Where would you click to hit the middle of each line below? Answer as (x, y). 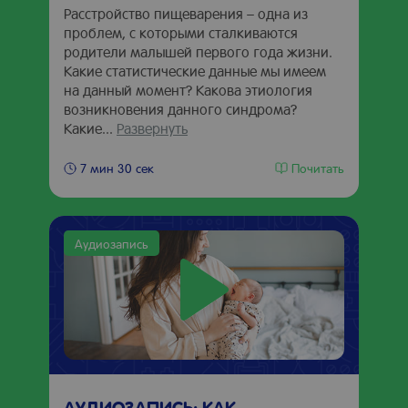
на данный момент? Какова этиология (188, 90)
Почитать (318, 167)
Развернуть (152, 128)
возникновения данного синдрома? (180, 109)
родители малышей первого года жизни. (198, 51)
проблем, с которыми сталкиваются (181, 32)
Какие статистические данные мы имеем (195, 71)
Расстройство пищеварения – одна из (186, 13)
